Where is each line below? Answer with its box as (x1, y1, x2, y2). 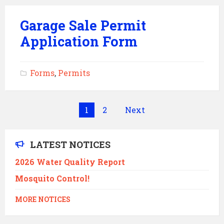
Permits (58, 67, 90, 78)
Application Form (20, 32, 137, 50)
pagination (4, 115, 69, 130)
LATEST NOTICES (30, 138, 110, 150)
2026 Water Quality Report (15, 156, 125, 167)
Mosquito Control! (15, 173, 89, 183)
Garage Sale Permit (20, 16, 146, 34)
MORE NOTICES (15, 195, 70, 204)
